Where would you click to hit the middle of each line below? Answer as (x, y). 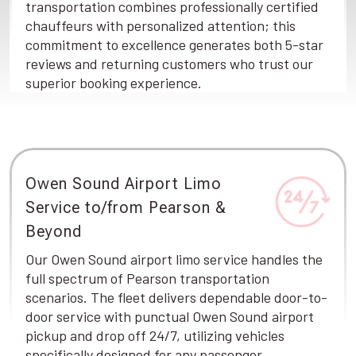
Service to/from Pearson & (126, 207)
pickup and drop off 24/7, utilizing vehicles (155, 335)
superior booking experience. (114, 83)
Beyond (54, 231)
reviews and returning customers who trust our (169, 64)
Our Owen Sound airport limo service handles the (174, 259)
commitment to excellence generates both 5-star (174, 44)
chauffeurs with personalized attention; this (161, 25)
